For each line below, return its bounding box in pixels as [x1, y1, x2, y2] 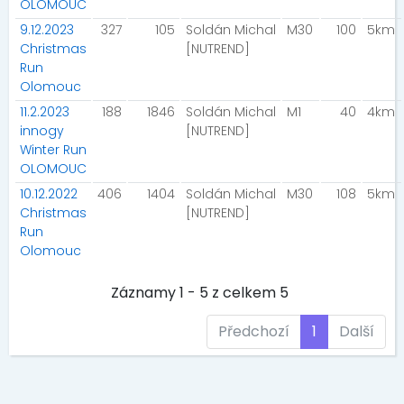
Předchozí [218, 320, 289, 342]
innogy [20, 122, 64, 140]
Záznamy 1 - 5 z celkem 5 [111, 281, 289, 303]
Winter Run [20, 141, 87, 159]
